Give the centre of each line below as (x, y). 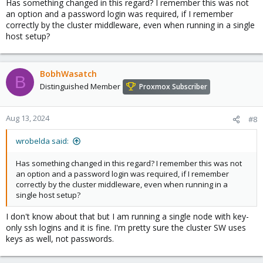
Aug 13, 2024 (28, 118)
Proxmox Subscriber (173, 87)
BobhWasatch (68, 74)
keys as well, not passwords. (60, 239)
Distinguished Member (80, 87)
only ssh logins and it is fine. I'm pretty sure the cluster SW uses (126, 227)
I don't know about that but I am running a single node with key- (127, 216)
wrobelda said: (42, 141)
